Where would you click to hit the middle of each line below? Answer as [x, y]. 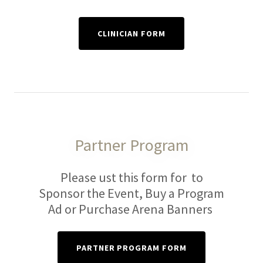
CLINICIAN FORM [131, 33]
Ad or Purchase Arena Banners [131, 209]
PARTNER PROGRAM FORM [131, 248]
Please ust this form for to [131, 177]
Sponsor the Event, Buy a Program [131, 193]
